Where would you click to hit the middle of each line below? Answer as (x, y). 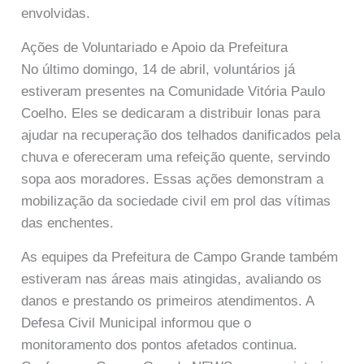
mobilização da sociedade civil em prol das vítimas (176, 201)
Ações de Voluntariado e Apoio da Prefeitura (155, 48)
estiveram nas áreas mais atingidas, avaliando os (172, 279)
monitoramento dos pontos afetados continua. (160, 345)
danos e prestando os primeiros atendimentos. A (168, 301)
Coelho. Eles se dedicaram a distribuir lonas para (171, 114)
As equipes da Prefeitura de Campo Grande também (180, 258)
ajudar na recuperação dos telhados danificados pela (181, 136)
